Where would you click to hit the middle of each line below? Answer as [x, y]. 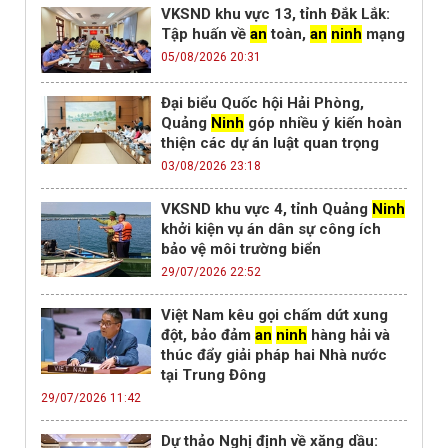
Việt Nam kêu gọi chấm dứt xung [274, 315]
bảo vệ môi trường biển [241, 249]
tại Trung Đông [213, 375]
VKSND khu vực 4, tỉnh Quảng [266, 209]
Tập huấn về [205, 34]
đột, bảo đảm [208, 335]
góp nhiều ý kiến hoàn [323, 123]
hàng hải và [348, 335]
